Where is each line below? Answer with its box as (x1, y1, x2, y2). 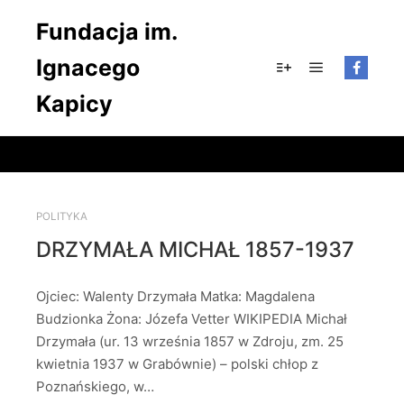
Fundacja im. (36, 18, 177, 45)
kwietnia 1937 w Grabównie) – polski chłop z (36, 355, 318, 373)
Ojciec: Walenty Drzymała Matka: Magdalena (36, 288, 315, 306)
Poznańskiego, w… (36, 378, 154, 396)
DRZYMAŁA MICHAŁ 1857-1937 (36, 235, 354, 262)
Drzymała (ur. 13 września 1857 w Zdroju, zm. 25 (36, 333, 344, 351)
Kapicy (36, 90, 113, 117)
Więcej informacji (283, 83, 387, 97)
